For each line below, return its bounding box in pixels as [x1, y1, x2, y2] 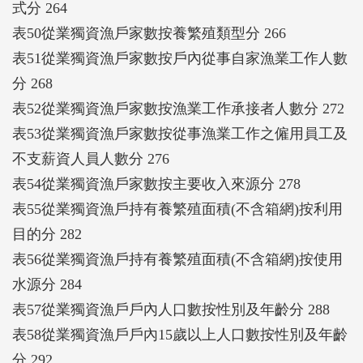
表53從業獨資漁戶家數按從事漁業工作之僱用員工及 [12, 125, 348, 142]
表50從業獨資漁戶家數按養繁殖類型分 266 [12, 24, 286, 41]
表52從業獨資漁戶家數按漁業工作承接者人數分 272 [12, 100, 344, 117]
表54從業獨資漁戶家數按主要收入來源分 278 [12, 175, 301, 192]
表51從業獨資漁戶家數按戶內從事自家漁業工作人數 [12, 49, 348, 66]
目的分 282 [12, 225, 82, 242]
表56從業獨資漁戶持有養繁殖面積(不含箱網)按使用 [12, 250, 343, 267]
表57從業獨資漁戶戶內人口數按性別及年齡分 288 [12, 301, 330, 318]
